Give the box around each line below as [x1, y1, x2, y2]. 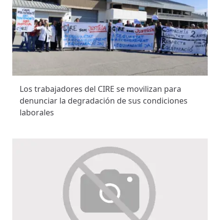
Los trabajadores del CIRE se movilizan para [20, 83, 181, 95]
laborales [20, 107, 54, 118]
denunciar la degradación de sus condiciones [20, 95, 188, 107]
